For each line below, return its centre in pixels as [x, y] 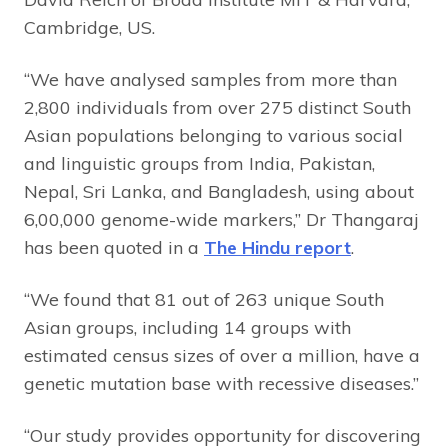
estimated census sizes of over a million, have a [222, 355]
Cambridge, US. [89, 27]
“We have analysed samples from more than [210, 79]
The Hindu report [277, 247]
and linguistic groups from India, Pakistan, [199, 163]
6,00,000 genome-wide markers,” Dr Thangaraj [221, 219]
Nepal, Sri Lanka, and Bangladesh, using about [219, 191]
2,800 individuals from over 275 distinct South [217, 107]
